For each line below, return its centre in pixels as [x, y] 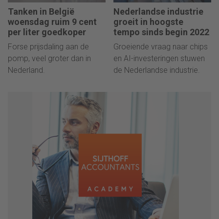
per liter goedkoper [47, 32]
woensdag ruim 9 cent [52, 22]
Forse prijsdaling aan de [48, 47]
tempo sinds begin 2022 [161, 32]
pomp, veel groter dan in [49, 59]
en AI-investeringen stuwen [159, 59]
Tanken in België [41, 12]
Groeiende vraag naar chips [161, 47]
